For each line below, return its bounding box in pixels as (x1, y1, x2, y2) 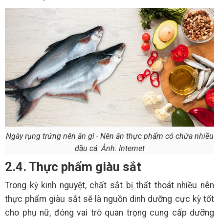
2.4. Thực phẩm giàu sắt (5, 159, 141, 174)
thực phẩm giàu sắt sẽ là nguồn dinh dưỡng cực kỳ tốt (5, 194, 214, 204)
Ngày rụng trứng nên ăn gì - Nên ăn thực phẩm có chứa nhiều (5, 131, 214, 141)
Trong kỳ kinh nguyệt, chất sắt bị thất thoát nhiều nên (5, 180, 214, 190)
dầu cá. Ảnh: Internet (74, 143, 145, 153)
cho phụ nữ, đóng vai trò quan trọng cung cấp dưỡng (5, 207, 214, 218)
